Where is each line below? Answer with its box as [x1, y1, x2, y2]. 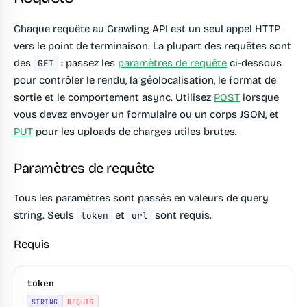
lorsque [240, 91, 279, 104]
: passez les [58, 57, 119, 70]
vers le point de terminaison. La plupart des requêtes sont [14, 40, 291, 53]
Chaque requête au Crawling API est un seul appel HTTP [14, 23, 280, 36]
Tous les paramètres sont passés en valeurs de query [14, 192, 269, 205]
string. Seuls [14, 209, 77, 222]
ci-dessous [227, 57, 282, 70]
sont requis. [152, 209, 212, 222]
